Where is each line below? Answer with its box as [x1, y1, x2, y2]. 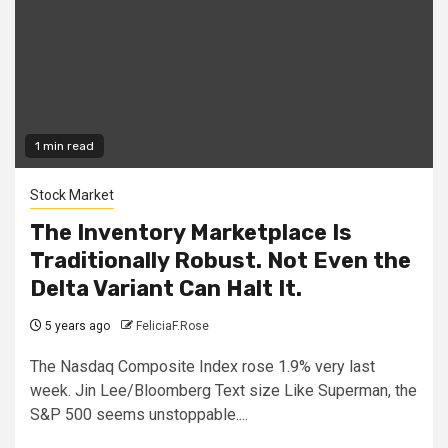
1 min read [35, 138, 94, 153]
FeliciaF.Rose [136, 318, 209, 333]
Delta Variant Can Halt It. [30, 274, 302, 302]
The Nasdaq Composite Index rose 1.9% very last [30, 356, 375, 376]
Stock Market [30, 186, 114, 203]
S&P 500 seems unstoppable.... [30, 404, 248, 424]
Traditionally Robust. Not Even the [30, 246, 411, 274]
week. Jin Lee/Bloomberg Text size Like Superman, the [30, 380, 417, 400]
